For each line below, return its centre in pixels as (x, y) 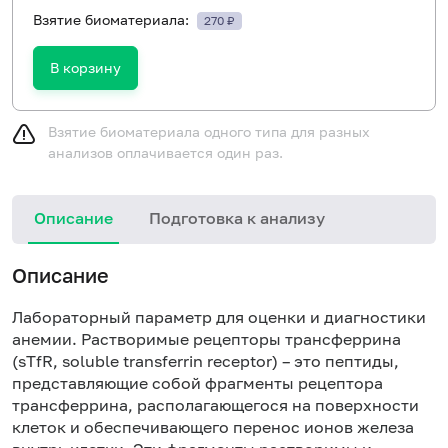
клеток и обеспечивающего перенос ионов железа (213, 426)
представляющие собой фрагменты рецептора (197, 382)
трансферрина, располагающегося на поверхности (215, 404)
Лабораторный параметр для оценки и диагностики (219, 316)
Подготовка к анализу (237, 217)
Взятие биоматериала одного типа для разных (209, 131)
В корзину (85, 67)
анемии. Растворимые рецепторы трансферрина (206, 338)
